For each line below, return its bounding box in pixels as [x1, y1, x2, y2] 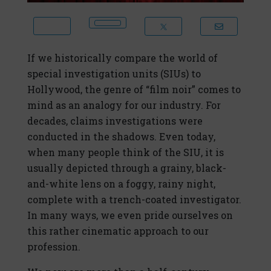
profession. [27, 240, 80, 253]
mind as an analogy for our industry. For [27, 99, 221, 112]
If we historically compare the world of [27, 51, 218, 65]
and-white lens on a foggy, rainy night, [27, 177, 215, 191]
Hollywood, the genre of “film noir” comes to [27, 83, 241, 96]
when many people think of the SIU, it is [27, 146, 224, 159]
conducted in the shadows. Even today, [27, 130, 215, 143]
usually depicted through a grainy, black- [27, 162, 226, 175]
